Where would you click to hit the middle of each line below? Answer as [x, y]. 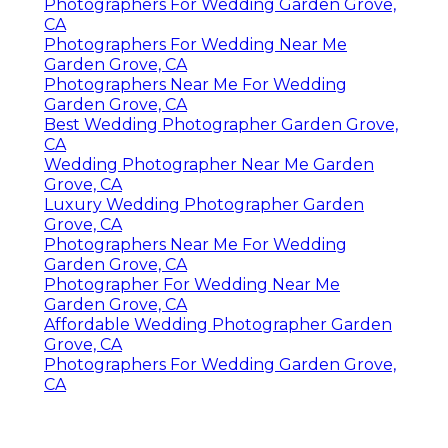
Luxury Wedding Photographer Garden [204, 205]
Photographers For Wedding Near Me [195, 45]
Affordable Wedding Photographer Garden [218, 325]
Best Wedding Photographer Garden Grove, [221, 125]
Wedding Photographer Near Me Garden [209, 165]
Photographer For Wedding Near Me [192, 285]
